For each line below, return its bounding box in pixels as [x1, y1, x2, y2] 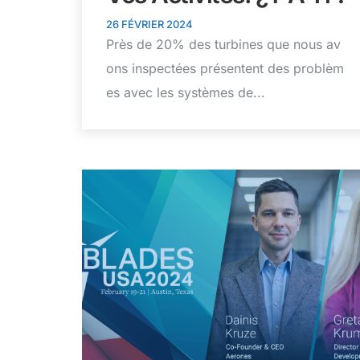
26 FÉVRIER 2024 [106, 18, 193, 31]
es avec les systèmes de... [106, 84, 265, 101]
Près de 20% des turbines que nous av [106, 36, 341, 53]
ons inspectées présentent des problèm [106, 60, 344, 77]
